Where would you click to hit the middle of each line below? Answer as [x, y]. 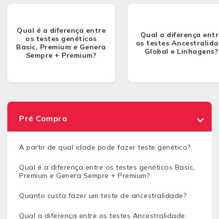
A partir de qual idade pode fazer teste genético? [105, 147]
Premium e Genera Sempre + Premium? [84, 175]
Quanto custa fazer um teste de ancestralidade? [103, 196]
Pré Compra [43, 118]
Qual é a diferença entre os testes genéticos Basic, [107, 167]
